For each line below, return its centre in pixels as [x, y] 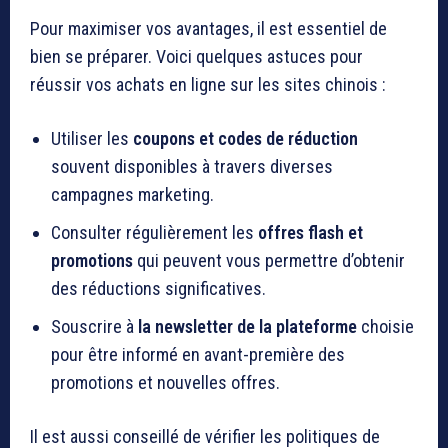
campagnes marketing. [132, 194]
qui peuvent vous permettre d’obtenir [269, 260]
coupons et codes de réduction [245, 138]
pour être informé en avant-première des [198, 354]
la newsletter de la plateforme [247, 326]
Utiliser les [92, 138]
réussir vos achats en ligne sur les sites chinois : [208, 84]
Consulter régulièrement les [154, 232]
